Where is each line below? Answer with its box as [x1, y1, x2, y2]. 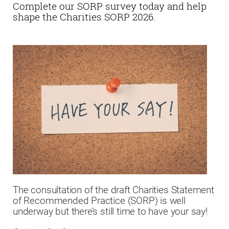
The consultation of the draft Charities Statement [13, 185, 214, 196]
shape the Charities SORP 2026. [13, 10, 155, 23]
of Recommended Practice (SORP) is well [13, 195, 186, 207]
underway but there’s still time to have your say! [13, 206, 208, 217]
